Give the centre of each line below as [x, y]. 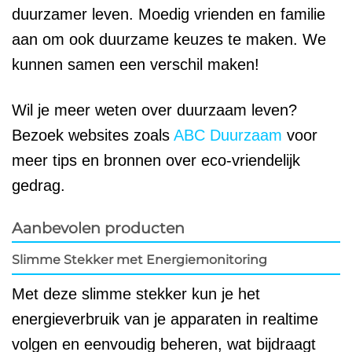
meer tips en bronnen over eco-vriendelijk [156, 160]
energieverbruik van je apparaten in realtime [165, 319]
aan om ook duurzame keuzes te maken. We [169, 39]
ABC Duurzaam [228, 135]
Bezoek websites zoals [93, 135]
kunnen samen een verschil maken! [136, 64]
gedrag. [38, 185]
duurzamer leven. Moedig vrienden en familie [169, 14]
